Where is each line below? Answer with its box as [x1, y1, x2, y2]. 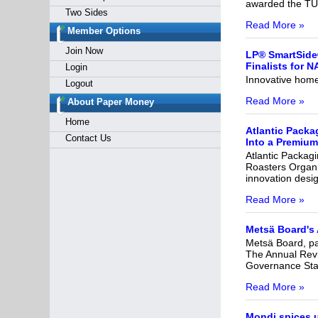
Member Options [67, 26, 141, 36]
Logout [65, 78, 93, 89]
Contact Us [65, 133, 111, 143]
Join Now [65, 45, 103, 56]
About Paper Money [67, 97, 154, 107]
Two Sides [65, 7, 108, 18]
